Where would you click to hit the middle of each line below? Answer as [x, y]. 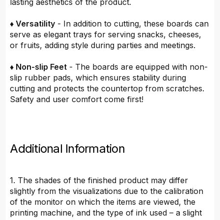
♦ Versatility [33, 24]
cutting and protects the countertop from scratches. [107, 89]
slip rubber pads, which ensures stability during [98, 78]
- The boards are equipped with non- [137, 67]
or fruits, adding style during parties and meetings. [103, 45]
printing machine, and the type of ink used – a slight [106, 213]
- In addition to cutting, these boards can [132, 24]
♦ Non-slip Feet [39, 67]
